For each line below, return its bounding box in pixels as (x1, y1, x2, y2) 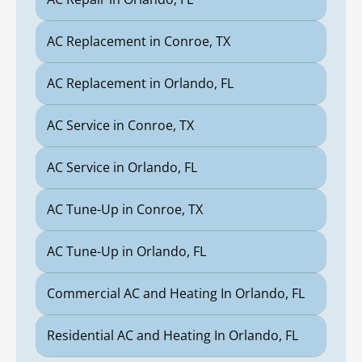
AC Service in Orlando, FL (47, 158, 197, 177)
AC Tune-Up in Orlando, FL (47, 242, 206, 261)
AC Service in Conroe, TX (47, 116, 194, 135)
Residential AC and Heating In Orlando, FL (47, 326, 298, 345)
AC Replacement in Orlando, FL (47, 74, 234, 93)
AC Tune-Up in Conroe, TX (47, 200, 203, 219)
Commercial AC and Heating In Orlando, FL (47, 284, 305, 303)
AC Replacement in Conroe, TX (47, 32, 230, 51)
